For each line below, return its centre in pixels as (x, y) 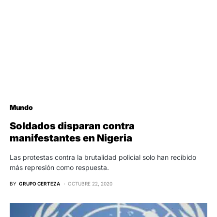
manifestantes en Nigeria (71, 138)
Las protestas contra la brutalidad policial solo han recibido (103, 157)
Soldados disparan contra (72, 126)
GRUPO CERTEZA (39, 184)
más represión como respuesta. (59, 168)
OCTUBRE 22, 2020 (90, 184)
